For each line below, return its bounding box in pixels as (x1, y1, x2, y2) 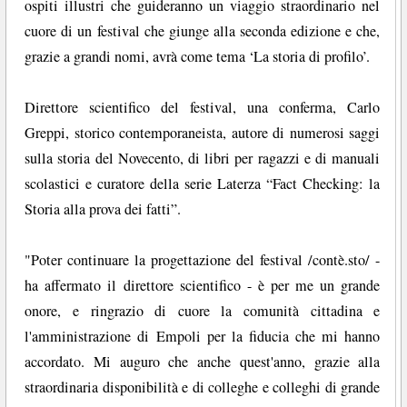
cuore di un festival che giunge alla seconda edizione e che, (25, 21, 381, 42)
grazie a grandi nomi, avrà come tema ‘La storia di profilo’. (25, 46, 371, 67)
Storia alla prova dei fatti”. (25, 199, 182, 220)
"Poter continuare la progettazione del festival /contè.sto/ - (25, 250, 381, 271)
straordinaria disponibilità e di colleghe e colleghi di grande (25, 377, 381, 398)
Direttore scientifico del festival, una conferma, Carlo (25, 97, 381, 118)
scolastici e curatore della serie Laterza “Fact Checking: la (25, 174, 381, 194)
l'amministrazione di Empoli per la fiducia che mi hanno (25, 326, 381, 347)
